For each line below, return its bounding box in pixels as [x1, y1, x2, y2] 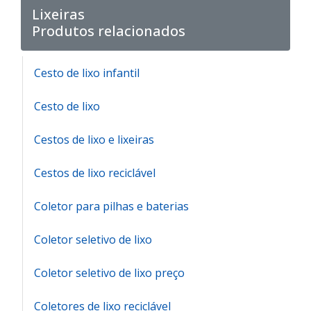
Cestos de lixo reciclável [34, 165, 155, 181]
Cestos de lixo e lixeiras [34, 132, 154, 148]
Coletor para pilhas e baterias [34, 199, 189, 215]
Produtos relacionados [32, 22, 185, 41]
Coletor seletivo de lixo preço [34, 265, 185, 281]
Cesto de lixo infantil [34, 65, 140, 81]
